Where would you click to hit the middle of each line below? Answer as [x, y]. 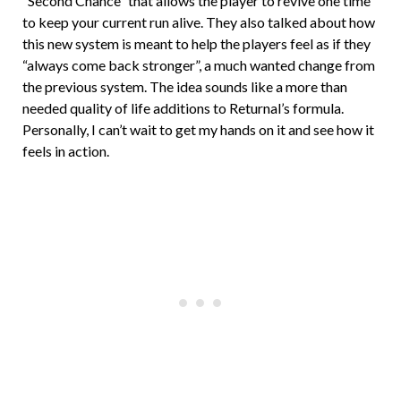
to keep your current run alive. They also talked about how [199, 21]
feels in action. [66, 150]
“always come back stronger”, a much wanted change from [199, 64]
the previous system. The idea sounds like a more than [185, 86]
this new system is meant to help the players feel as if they [196, 43]
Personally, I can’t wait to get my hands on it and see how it [198, 129]
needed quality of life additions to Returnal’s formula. [183, 107]
